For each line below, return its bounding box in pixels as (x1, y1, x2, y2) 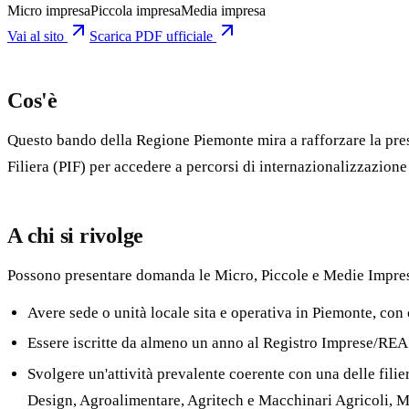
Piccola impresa (90, 2, 181, 18)
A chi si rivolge (7, 223, 144, 247)
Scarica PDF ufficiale (89, 27, 216, 44)
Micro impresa (7, 2, 90, 18)
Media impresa (181, 2, 266, 18)
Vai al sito (7, 27, 64, 44)
